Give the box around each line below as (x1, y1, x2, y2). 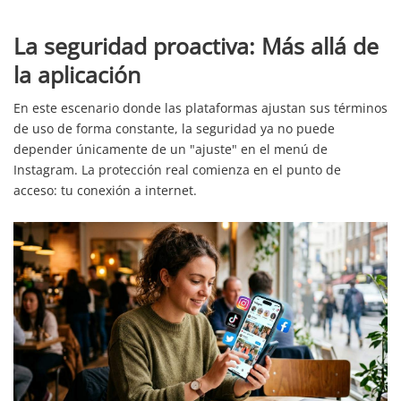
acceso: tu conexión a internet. (13, 181, 197, 199)
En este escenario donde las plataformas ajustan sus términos (13, 98, 388, 116)
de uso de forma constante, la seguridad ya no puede (13, 119, 335, 137)
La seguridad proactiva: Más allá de (13, 30, 379, 61)
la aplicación (13, 58, 141, 90)
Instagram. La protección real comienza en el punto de (13, 160, 341, 178)
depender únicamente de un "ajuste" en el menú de (13, 140, 328, 158)
